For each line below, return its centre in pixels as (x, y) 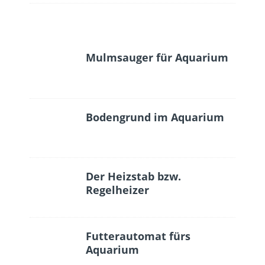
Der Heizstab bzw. (133, 176)
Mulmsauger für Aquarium (157, 58)
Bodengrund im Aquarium (155, 117)
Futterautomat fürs (138, 236)
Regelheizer (117, 190)
